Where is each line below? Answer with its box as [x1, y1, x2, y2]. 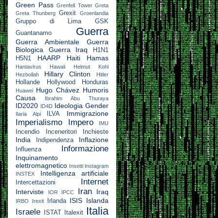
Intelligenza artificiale [40, 169, 109, 177]
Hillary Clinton [44, 70, 91, 78]
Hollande [16, 78, 40, 86]
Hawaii [50, 63, 65, 70]
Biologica [16, 45, 43, 54]
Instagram [85, 163, 109, 169]
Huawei [16, 87, 33, 93]
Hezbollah [16, 71, 39, 77]
